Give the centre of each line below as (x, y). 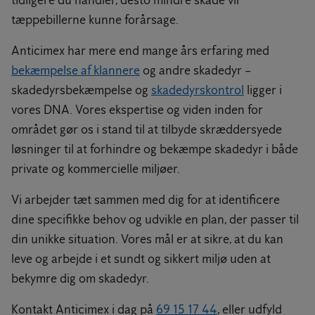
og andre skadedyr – (195, 70)
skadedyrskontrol (198, 90)
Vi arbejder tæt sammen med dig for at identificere (146, 200)
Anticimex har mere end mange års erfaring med (140, 51)
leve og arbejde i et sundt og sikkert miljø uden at (141, 259)
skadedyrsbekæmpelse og (81, 90)
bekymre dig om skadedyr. (80, 278)
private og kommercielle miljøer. (96, 169)
